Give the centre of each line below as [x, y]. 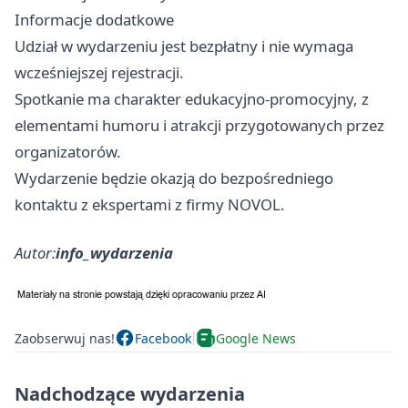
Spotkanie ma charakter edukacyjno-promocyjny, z [192, 99]
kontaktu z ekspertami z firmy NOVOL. [150, 204]
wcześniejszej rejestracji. [99, 72]
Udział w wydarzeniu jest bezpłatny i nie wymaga [184, 46]
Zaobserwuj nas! [65, 338]
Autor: [35, 253]
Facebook [163, 338]
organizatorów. [68, 152]
